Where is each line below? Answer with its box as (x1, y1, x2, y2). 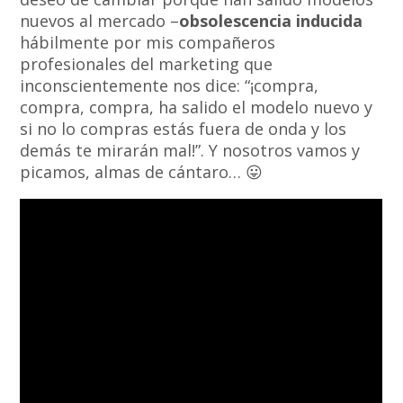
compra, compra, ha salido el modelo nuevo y (20, 96, 373, 119)
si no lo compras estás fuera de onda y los (20, 118, 347, 140)
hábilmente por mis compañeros (20, 31, 276, 54)
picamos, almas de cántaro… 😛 (20, 161, 264, 184)
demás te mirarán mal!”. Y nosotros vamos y (20, 139, 361, 162)
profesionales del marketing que (20, 53, 273, 76)
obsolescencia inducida (179, 10, 363, 32)
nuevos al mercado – (20, 10, 180, 32)
